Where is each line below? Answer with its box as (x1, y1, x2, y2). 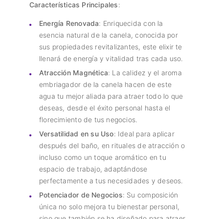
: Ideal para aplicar (113, 130, 175, 138)
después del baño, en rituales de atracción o (39, 141, 185, 150)
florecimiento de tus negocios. (39, 115, 138, 124)
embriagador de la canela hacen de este (39, 80, 172, 89)
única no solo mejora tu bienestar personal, (39, 202, 180, 211)
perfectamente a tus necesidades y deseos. (39, 176, 183, 185)
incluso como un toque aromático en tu (39, 153, 166, 162)
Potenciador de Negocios (39, 191, 123, 199)
